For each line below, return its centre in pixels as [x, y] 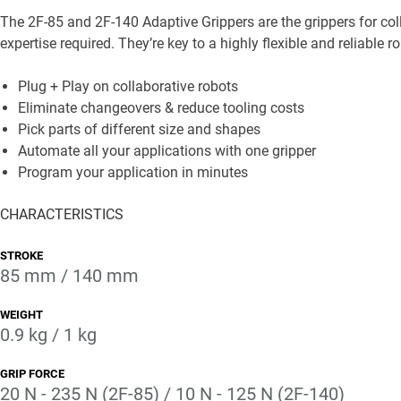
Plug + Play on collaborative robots [128, 86]
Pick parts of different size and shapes [139, 129]
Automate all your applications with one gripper [167, 151]
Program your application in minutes [133, 172]
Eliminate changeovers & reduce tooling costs [161, 108]
